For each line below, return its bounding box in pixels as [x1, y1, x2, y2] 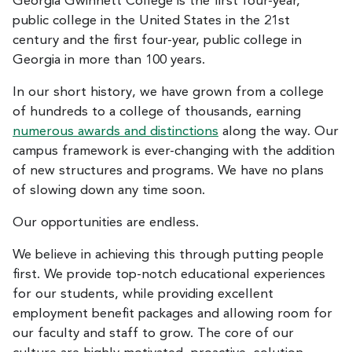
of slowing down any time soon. [13, 183, 205, 197]
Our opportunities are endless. [13, 215, 199, 229]
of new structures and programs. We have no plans [13, 163, 324, 178]
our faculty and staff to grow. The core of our [13, 326, 294, 340]
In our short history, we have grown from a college [13, 85, 324, 99]
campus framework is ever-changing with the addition [13, 144, 335, 158]
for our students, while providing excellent [13, 287, 273, 301]
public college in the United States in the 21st [13, 13, 290, 27]
